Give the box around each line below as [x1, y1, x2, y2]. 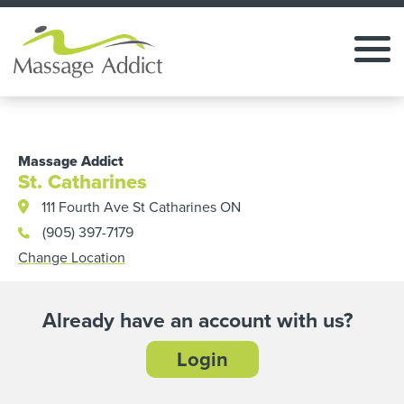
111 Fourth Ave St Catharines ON [41, 197, 241, 216]
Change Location [18, 247, 125, 267]
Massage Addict [18, 151, 124, 171]
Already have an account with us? [42, 305, 353, 335]
